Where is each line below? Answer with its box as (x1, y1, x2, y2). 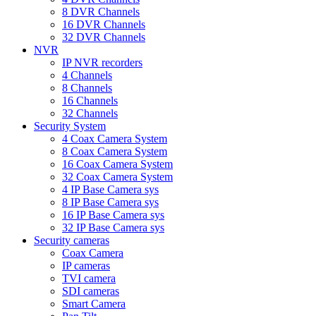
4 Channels (62, 68, 112, 81)
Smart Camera (62, 297, 126, 310)
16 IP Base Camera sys (62, 208, 164, 221)
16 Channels (62, 94, 118, 107)
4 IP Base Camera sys (62, 183, 159, 195)
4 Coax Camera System (62, 132, 167, 145)
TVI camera (62, 272, 116, 284)
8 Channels (62, 81, 112, 94)
